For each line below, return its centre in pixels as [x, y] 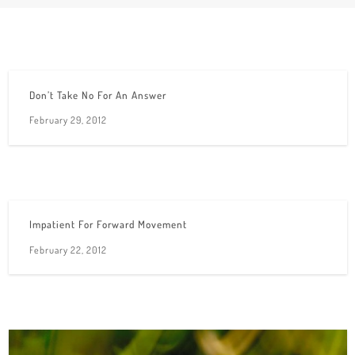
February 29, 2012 [68, 119]
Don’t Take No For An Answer [97, 95]
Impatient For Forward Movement [108, 225]
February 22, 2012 [68, 249]
